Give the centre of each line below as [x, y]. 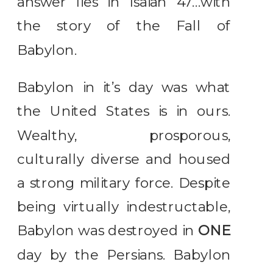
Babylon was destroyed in [108, 231]
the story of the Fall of [124, 26]
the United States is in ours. [124, 112]
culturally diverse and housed [124, 159]
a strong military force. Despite [124, 183]
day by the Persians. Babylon [124, 255]
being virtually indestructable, [124, 207]
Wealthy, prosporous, [124, 135]
